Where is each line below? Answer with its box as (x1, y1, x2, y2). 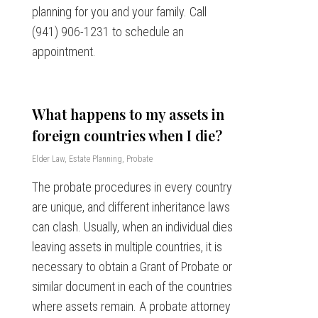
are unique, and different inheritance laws (31, 199, 230, 214)
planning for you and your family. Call (31, 4, 207, 19)
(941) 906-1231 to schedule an (31, 24, 184, 39)
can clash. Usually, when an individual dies (31, 219, 233, 234)
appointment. (31, 44, 96, 59)
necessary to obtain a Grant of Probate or (31, 259, 232, 274)
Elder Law (31, 154, 65, 164)
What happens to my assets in (31, 104, 224, 124)
